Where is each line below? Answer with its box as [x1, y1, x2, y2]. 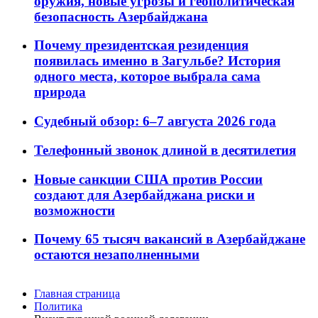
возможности [34, 202, 115, 218]
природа [34, 84, 86, 100]
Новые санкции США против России [34, 171, 263, 187]
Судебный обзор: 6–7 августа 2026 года [34, 114, 276, 129]
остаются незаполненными [34, 247, 199, 263]
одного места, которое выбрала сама [34, 69, 261, 84]
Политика [34, 300, 82, 313]
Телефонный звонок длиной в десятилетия [34, 142, 296, 158]
